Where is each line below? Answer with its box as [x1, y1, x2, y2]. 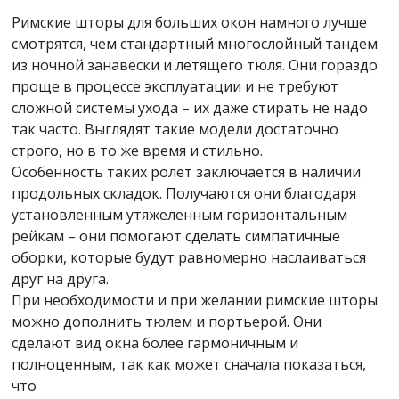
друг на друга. [12, 269, 110, 289]
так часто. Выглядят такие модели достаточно [12, 119, 339, 140]
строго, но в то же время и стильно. [12, 141, 264, 161]
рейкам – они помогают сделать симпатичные [12, 226, 341, 247]
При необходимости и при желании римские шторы [12, 290, 379, 311]
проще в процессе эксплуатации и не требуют [12, 77, 339, 97]
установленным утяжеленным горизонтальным [12, 205, 348, 225]
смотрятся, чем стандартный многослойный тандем [12, 34, 379, 54]
